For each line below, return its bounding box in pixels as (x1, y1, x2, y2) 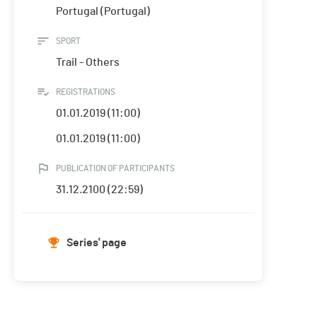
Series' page (67, 237, 127, 249)
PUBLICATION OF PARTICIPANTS (56, 164, 175, 173)
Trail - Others (56, 57, 120, 69)
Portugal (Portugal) (56, 6, 150, 18)
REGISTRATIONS (56, 88, 115, 97)
